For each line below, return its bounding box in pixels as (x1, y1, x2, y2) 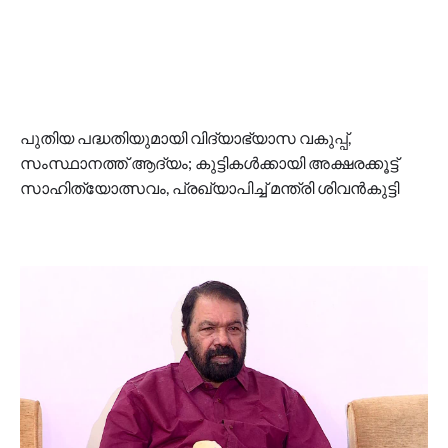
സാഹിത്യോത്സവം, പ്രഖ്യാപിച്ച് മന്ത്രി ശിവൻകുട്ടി (20, 178, 399, 197)
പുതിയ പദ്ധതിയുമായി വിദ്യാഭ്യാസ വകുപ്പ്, (20, 128, 351, 147)
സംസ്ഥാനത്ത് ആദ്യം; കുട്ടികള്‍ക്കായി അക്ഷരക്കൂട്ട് (20, 153, 398, 172)
